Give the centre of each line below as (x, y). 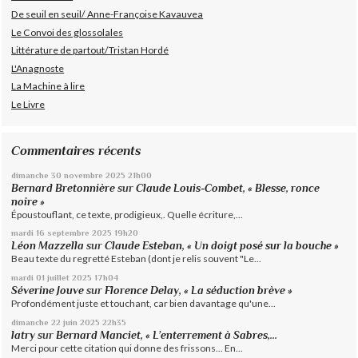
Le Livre (28, 105)
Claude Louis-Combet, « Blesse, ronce (228, 188)
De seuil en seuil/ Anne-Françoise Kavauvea (107, 14)
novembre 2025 (95, 175)
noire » (31, 201)
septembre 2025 (80, 233)
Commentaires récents (77, 151)
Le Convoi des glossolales (68, 32)
